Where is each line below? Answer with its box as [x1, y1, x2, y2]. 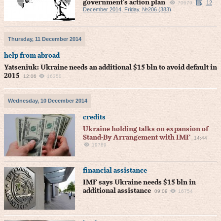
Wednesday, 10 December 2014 [8, 98, 87, 104]
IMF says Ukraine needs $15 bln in [83, 179, 196, 186]
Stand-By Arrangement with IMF [83, 134, 190, 141]
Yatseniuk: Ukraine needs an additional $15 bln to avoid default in [4, 64, 217, 71]
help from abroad [4, 52, 60, 59]
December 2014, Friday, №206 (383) [83, 6, 171, 12]
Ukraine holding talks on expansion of [83, 126, 208, 133]
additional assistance [83, 187, 151, 194]
